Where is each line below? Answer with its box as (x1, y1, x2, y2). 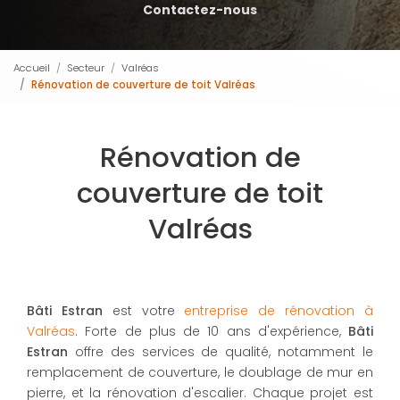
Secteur (67, 60, 104, 75)
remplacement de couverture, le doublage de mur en (27, 363, 373, 382)
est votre (102, 302, 185, 321)
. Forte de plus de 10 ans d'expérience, (75, 322, 348, 341)
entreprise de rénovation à (184, 302, 374, 321)
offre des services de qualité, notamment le (74, 343, 374, 362)
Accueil (13, 60, 50, 75)
